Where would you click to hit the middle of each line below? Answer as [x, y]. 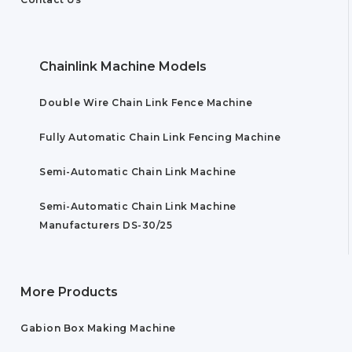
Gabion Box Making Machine [98, 328]
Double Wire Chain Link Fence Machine [146, 103]
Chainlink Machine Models [123, 67]
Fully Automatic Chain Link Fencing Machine [160, 137]
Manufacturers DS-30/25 [106, 225]
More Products [69, 292]
